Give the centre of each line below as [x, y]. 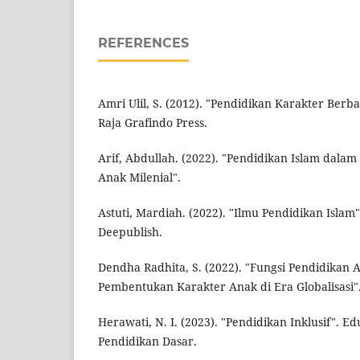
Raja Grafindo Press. [153, 123]
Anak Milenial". [139, 178]
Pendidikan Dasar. [147, 342]
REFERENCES [143, 43]
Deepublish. [130, 232]
